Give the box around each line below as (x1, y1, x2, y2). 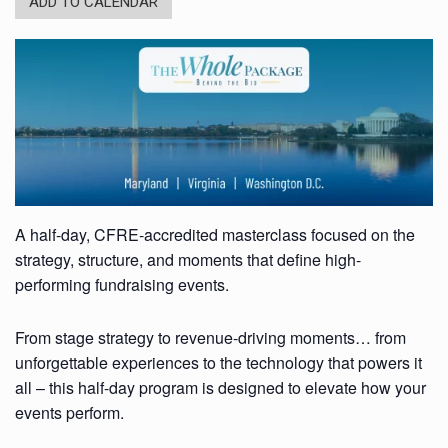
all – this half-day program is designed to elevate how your (15, 376, 426, 400)
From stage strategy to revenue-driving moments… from (15, 326, 406, 350)
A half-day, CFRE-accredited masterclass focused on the (15, 223, 415, 247)
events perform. (15, 401, 124, 425)
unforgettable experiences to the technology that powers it (15, 351, 422, 375)
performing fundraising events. (15, 273, 229, 297)
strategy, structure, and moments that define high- (15, 248, 361, 272)
